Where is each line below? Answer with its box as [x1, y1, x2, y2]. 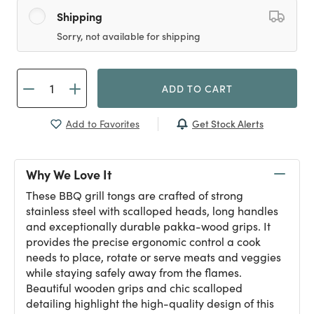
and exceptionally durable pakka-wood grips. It [26, 219, 271, 233]
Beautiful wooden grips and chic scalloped [26, 280, 243, 295]
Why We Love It [26, 165, 111, 183]
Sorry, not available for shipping [57, 29, 200, 43]
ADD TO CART [162, 81, 233, 95]
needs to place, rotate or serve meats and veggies [26, 250, 281, 264]
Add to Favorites [66, 117, 139, 130]
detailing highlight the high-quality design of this [26, 296, 274, 310]
